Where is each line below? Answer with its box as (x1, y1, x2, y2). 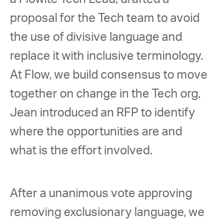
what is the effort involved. (10, 145, 155, 157)
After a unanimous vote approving (10, 188, 195, 200)
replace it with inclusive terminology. (10, 50, 206, 62)
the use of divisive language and (10, 31, 185, 43)
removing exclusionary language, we (10, 207, 207, 219)
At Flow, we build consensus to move (10, 69, 210, 81)
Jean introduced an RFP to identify (10, 107, 198, 119)
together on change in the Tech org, (10, 88, 203, 100)
